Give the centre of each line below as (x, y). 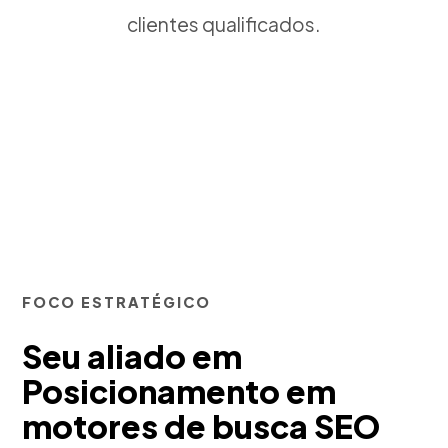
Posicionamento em (179, 391)
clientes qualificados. (224, 24)
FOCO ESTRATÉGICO (117, 302)
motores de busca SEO (201, 426)
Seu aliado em (132, 356)
